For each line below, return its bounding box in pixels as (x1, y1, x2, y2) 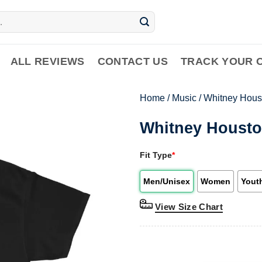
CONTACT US (97, 56, 168, 67)
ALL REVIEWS (10, 56, 85, 67)
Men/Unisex (143, 176, 190, 186)
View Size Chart (155, 201, 223, 212)
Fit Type (140, 150, 172, 160)
